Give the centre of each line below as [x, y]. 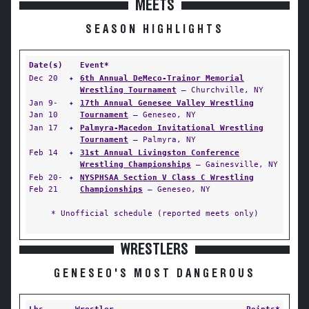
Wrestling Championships [136, 164]
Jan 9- [43, 103]
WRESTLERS [154, 250]
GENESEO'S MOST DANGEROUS [154, 274]
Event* [94, 65]
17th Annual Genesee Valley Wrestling [167, 103]
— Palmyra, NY [162, 139]
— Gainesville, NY [235, 164]
